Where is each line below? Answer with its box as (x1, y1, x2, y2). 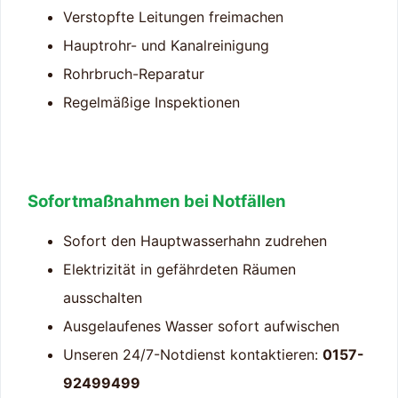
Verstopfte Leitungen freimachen (63, 8, 283, 27)
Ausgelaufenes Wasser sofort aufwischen (63, 317, 339, 336)
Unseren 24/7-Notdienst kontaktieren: (63, 346, 322, 364)
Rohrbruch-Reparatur (63, 65, 204, 84)
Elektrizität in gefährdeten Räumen (63, 260, 296, 279)
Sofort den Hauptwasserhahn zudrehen (63, 232, 327, 251)
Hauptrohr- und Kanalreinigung (63, 36, 269, 55)
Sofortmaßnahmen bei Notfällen (28, 191, 286, 212)
